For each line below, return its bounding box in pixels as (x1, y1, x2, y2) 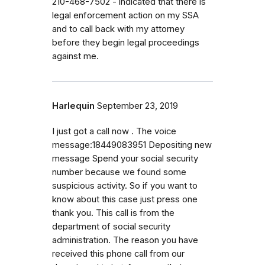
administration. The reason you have (52, 234, 198, 245)
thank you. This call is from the (52, 207, 174, 218)
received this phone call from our (52, 248, 185, 259)
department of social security (52, 221, 170, 232)
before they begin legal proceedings (52, 37, 199, 48)
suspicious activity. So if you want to (52, 180, 198, 191)
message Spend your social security (52, 153, 198, 164)
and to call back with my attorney (52, 23, 185, 34)
